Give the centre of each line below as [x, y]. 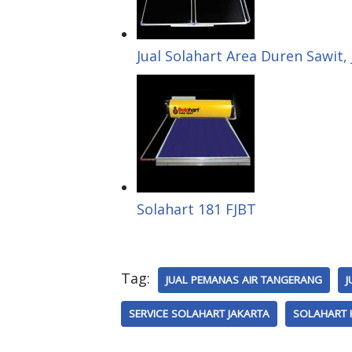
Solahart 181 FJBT [196, 209]
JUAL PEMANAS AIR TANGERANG [244, 279]
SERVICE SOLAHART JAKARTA [199, 313]
